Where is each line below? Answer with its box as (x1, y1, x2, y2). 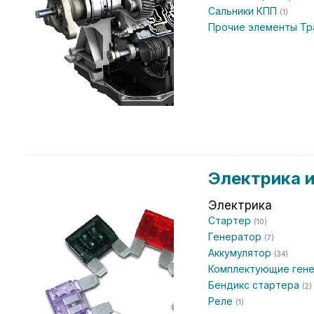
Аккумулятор (208, 247, 274, 259)
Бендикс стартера (208, 279, 302, 291)
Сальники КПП (208, 5, 280, 17)
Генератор (208, 231, 264, 243)
